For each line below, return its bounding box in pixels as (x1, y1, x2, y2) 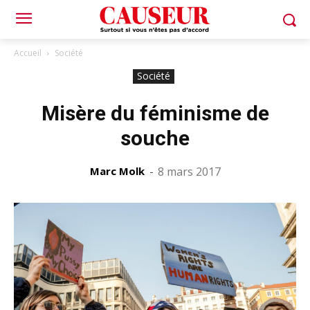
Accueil (14, 47, 42, 59)
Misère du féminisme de (41, 101, 269, 125)
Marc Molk (89, 164, 145, 178)
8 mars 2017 (157, 164, 221, 179)
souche (120, 126, 190, 150)
